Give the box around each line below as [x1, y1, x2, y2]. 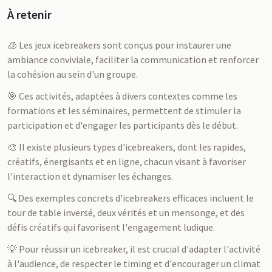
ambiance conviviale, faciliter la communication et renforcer [7, 53, 259, 66]
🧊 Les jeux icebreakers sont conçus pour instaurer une [7, 39, 231, 51]
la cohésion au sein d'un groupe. [7, 68, 138, 80]
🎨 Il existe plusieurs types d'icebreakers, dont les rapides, [7, 141, 246, 153]
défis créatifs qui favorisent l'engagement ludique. [7, 221, 215, 233]
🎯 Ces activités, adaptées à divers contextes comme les [7, 90, 237, 102]
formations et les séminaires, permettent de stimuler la [7, 104, 241, 117]
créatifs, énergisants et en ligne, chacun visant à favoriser [7, 155, 246, 168]
